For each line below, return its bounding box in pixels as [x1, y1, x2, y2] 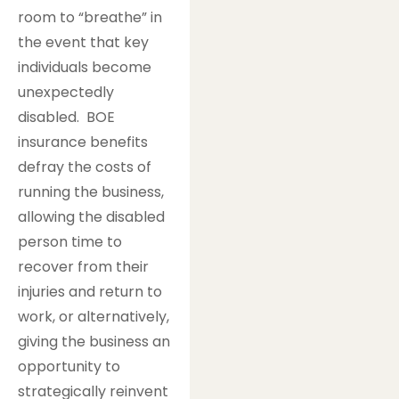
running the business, [18, 182, 164, 203]
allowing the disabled [18, 207, 165, 228]
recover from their [18, 256, 149, 278]
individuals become [18, 57, 151, 78]
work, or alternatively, [18, 306, 169, 328]
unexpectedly [18, 82, 114, 103]
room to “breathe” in [18, 7, 162, 28]
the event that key [18, 32, 149, 53]
